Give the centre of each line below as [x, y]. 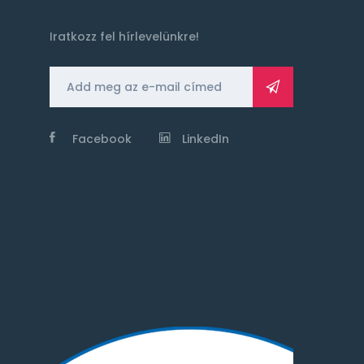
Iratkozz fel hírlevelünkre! [124, 37]
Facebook [102, 139]
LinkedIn [206, 139]
